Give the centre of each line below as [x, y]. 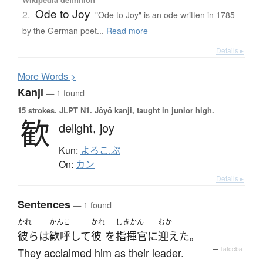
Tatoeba [231, 249]
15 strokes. [37, 110]
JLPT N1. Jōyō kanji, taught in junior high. [136, 110]
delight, [79, 128]
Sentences [44, 205]
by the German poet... [63, 31]
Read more [126, 31]
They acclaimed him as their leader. [101, 253]
